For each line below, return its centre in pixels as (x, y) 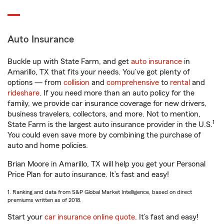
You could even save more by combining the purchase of (104, 135)
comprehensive (133, 82)
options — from (35, 82)
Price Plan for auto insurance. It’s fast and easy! (88, 174)
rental (180, 82)
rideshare (23, 93)
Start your (26, 217)
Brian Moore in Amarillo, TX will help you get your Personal (106, 164)
